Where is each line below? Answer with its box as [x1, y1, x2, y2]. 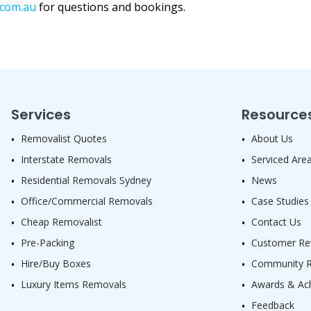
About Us [251, 132, 293, 146]
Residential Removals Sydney [21, 174, 151, 187]
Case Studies [251, 194, 309, 208]
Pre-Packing [21, 236, 74, 250]
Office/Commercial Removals [21, 194, 153, 208]
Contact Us [251, 215, 301, 229]
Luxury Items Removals [21, 278, 126, 292]
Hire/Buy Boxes [21, 257, 91, 271]
